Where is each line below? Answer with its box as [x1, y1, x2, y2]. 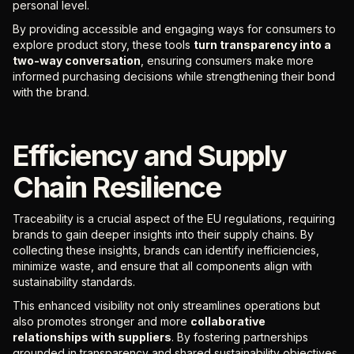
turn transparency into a [194, 38, 331, 51]
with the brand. [13, 85, 92, 99]
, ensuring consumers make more [141, 54, 314, 67]
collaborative [190, 314, 265, 328]
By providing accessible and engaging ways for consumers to [13, 22, 336, 36]
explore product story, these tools [13, 38, 194, 51]
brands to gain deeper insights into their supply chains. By [13, 228, 314, 241]
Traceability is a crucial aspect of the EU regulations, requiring [13, 212, 335, 225]
